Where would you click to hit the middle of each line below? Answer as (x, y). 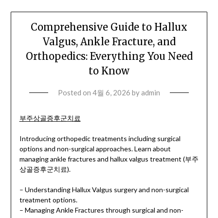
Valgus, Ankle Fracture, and (109, 42)
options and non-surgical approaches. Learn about (95, 149)
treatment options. (48, 200)
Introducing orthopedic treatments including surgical (100, 139)
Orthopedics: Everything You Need (109, 56)
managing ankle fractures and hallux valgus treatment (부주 (109, 159)
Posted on (75, 93)
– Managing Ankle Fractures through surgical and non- (101, 210)
